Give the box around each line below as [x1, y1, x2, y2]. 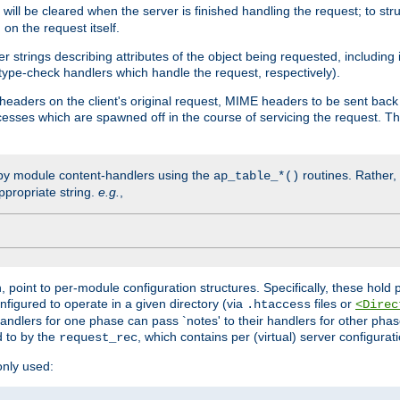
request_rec [59, 329, 137, 345]
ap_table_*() [213, 168, 299, 183]
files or [311, 296, 355, 311]
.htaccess [246, 296, 311, 312]
